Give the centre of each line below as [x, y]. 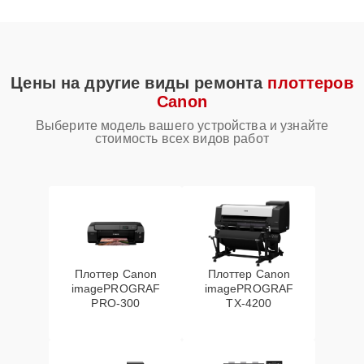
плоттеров [310, 83]
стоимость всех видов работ [182, 139]
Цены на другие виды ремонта [139, 83]
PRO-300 [116, 303]
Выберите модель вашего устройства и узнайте [182, 126]
